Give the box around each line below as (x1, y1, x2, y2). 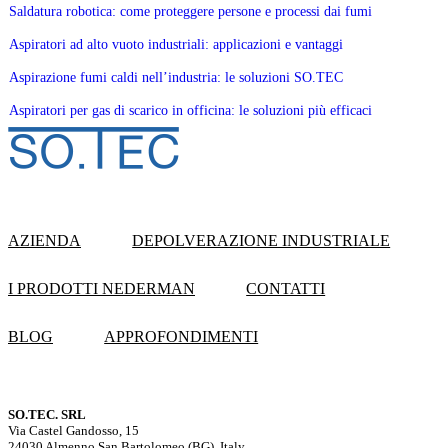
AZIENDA (8, 232, 81, 250)
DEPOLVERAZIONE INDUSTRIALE (132, 232, 391, 250)
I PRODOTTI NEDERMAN (8, 280, 195, 298)
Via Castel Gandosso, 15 (8, 422, 139, 438)
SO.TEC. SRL (8, 406, 86, 422)
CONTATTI (246, 280, 326, 298)
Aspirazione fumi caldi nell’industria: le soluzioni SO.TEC (9, 68, 343, 85)
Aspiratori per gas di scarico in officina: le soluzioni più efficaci (9, 101, 372, 118)
